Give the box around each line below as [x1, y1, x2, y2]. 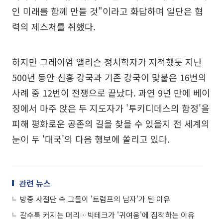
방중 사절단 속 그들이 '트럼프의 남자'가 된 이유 [20, 193, 170, 204]
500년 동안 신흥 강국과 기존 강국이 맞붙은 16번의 [12, 70, 207, 84]
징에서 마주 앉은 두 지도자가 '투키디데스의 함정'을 [12, 101, 210, 114]
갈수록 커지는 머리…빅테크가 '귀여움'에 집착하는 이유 [20, 209, 195, 220]
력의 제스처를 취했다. [12, 19, 96, 33]
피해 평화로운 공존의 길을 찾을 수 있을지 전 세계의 [12, 116, 210, 130]
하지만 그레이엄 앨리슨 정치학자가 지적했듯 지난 [12, 55, 202, 68]
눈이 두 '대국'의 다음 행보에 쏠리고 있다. [12, 132, 170, 145]
